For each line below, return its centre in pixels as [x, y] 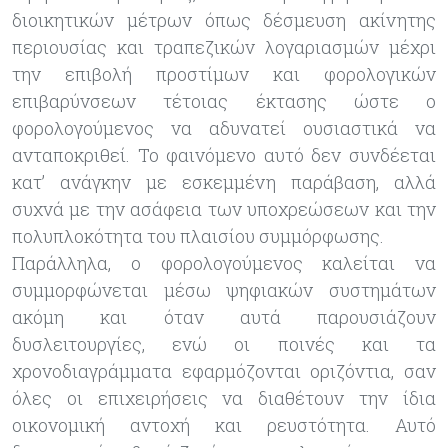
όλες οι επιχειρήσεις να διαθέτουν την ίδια [224, 398]
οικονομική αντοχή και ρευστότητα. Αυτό [224, 425]
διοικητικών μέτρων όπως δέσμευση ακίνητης [224, 20]
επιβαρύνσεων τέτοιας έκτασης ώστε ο [224, 101]
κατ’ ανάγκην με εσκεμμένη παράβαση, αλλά [224, 182]
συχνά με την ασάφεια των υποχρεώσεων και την [224, 209]
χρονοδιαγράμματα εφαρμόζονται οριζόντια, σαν [224, 371]
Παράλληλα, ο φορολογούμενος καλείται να [224, 263]
